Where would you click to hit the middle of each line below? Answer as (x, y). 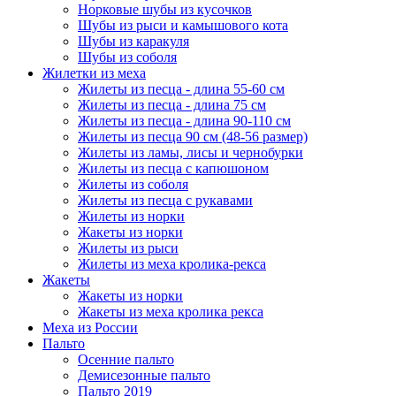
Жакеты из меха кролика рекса (171, 312)
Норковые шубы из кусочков (165, 9)
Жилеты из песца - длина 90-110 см (184, 121)
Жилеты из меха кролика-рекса (172, 264)
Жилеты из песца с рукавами (165, 200)
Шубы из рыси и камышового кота (183, 25)
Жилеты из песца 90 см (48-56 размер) (193, 137)
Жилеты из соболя (133, 184)
